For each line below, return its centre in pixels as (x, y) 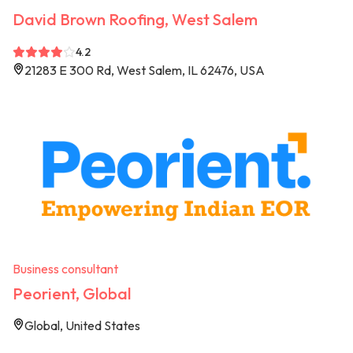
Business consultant (65, 268)
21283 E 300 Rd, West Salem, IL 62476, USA (145, 71)
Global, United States (82, 325)
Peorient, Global (72, 293)
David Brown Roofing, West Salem (135, 20)
